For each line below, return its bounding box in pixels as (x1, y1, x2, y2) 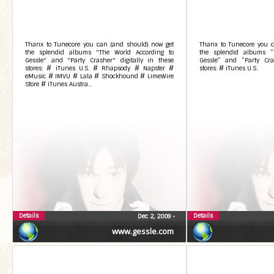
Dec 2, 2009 (138, 212, 173, 220)
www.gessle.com (112, 226, 174, 237)
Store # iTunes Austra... (25, 80, 92, 88)
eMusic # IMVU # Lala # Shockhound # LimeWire (25, 72, 174, 80)
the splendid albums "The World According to (25, 48, 174, 56)
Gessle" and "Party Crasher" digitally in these (25, 56, 174, 64)
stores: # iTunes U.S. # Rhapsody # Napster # (25, 64, 174, 72)
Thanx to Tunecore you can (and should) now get (25, 40, 174, 48)
